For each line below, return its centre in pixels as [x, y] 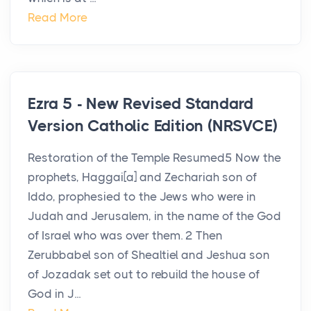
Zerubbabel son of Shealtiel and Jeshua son [149, 255]
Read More [58, 18]
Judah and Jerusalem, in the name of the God [154, 216]
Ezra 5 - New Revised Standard [141, 104]
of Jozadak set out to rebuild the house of [144, 275]
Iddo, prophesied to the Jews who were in [142, 197]
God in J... [54, 294]
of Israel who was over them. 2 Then [125, 236]
